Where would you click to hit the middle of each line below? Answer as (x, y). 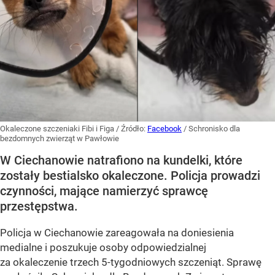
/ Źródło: (132, 129)
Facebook (165, 129)
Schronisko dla (214, 129)
